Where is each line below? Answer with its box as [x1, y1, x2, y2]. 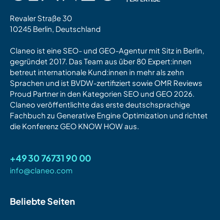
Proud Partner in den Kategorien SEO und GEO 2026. [10, 88, 194, 98]
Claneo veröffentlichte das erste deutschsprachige [10, 99, 190, 109]
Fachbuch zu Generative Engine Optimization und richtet [10, 110, 208, 120]
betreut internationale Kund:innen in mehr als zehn [10, 67, 184, 77]
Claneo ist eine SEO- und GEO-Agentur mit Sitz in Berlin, [10, 45, 204, 55]
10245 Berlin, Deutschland [10, 24, 101, 33]
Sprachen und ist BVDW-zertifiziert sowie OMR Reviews [10, 78, 202, 87]
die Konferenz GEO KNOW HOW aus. [10, 121, 139, 131]
